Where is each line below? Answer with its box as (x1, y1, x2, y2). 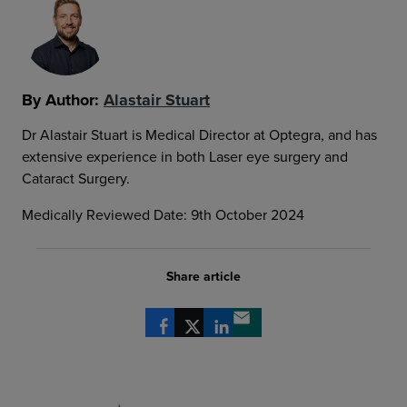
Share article (166, 269, 241, 284)
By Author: (22, 90, 104, 110)
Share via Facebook (158, 323, 283, 342)
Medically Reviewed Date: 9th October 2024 (22, 206, 304, 224)
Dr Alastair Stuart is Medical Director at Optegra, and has (22, 126, 377, 144)
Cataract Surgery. (22, 170, 130, 188)
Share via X (187, 323, 259, 342)
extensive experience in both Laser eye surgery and (22, 148, 348, 166)
